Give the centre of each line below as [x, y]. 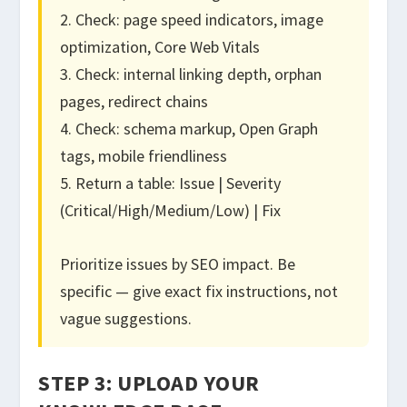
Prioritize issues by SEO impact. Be [178, 263]
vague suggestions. [126, 318]
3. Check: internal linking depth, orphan [191, 74]
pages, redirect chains [134, 101]
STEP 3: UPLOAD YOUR [149, 382]
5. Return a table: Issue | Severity [171, 183]
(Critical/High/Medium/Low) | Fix [171, 210]
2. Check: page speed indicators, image [192, 19]
